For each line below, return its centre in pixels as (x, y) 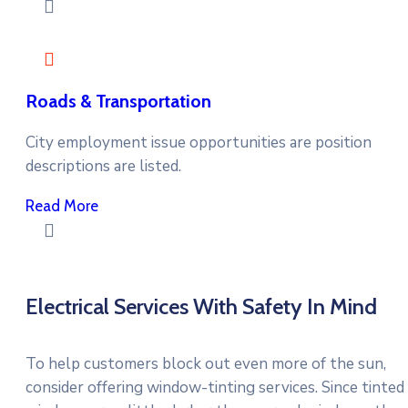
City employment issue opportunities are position (199, 143)
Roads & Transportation (118, 102)
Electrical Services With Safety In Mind (201, 307)
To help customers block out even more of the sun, (206, 364)
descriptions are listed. (103, 167)
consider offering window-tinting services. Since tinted (215, 388)
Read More (62, 206)
